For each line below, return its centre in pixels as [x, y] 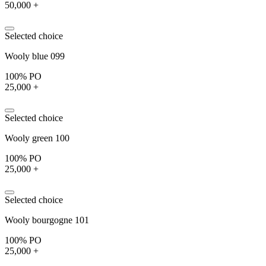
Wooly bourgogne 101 [47, 220]
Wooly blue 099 [35, 56]
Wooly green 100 [37, 138]
